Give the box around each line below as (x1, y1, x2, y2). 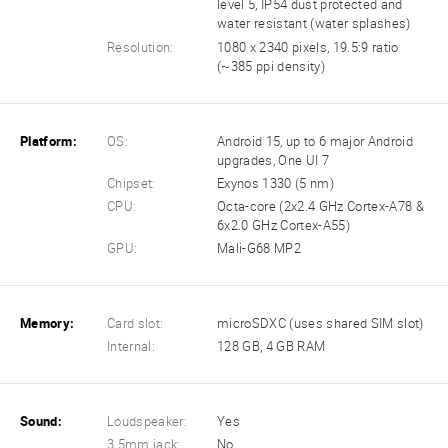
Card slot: (107, 316, 164, 331)
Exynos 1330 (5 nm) (217, 175, 335, 191)
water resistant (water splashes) (217, 16, 411, 32)
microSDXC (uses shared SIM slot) (217, 316, 424, 331)
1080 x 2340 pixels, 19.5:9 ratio (217, 39, 399, 55)
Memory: (20, 316, 75, 331)
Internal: (107, 339, 156, 355)
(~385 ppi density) (217, 58, 326, 74)
